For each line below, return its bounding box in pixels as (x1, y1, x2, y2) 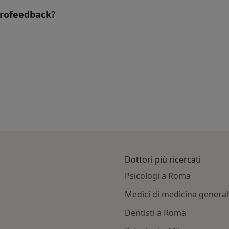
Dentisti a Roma (125, 207, 186, 219)
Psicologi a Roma (125, 170, 191, 182)
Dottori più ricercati (125, 154, 201, 166)
